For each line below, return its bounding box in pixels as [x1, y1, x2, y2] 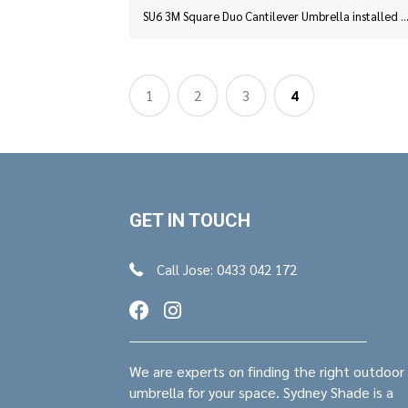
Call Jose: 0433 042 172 [157, 260, 297, 279]
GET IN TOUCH [129, 209, 250, 232]
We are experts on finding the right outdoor [129, 362, 404, 382]
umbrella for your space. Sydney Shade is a [129, 382, 393, 403]
